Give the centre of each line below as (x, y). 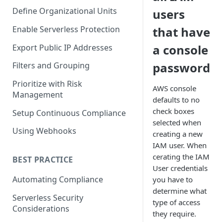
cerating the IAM (181, 157)
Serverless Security (48, 197)
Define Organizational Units (65, 11)
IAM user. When (180, 145)
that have (181, 32)
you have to (173, 179)
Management (38, 95)
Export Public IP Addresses (62, 47)
